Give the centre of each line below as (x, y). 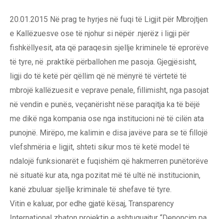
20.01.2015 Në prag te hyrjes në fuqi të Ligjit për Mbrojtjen (109, 20)
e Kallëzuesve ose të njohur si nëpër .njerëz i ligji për (100, 34)
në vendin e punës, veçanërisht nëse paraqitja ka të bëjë (105, 105)
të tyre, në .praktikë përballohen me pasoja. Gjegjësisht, (103, 62)
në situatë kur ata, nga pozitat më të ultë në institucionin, (105, 175)
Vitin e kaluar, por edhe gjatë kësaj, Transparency (92, 204)
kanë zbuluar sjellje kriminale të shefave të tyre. (91, 190)
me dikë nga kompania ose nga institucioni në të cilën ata (107, 119)
